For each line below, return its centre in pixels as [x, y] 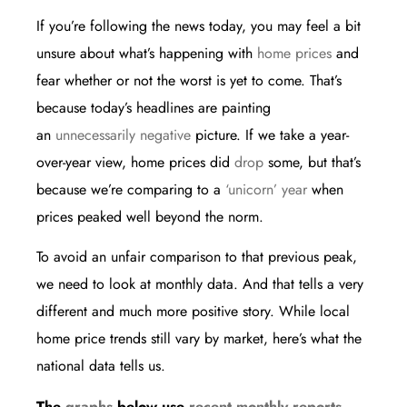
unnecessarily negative [123, 135]
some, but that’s [312, 163]
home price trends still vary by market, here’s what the [199, 339]
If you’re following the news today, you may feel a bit [199, 26]
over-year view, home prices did [135, 163]
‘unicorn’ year [266, 190]
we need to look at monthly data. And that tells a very [200, 284]
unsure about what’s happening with [147, 54]
